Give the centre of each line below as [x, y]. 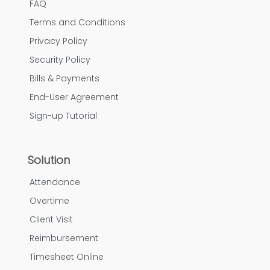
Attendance [55, 182]
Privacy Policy [58, 41]
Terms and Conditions [77, 23]
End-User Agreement [74, 97]
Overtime [49, 201]
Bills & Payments [64, 79]
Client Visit [51, 220]
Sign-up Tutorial [63, 116]
